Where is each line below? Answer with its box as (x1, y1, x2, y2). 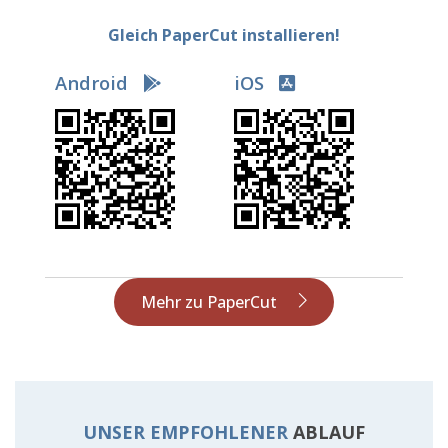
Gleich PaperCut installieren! (108, 23, 340, 46)
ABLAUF (293, 419, 365, 444)
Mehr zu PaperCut (141, 290, 277, 313)
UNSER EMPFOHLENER (83, 419, 293, 444)
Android (55, 69, 133, 95)
